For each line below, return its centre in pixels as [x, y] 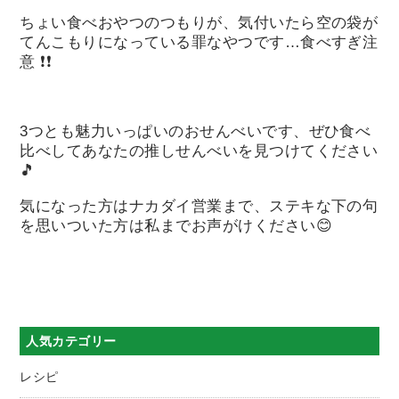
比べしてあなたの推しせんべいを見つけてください [199, 151]
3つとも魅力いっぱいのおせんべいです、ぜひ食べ [195, 131]
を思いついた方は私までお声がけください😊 [176, 225]
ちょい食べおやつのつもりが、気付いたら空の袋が [199, 22]
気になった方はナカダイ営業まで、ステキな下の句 [199, 205]
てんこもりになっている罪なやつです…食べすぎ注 [199, 41]
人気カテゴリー [71, 342]
